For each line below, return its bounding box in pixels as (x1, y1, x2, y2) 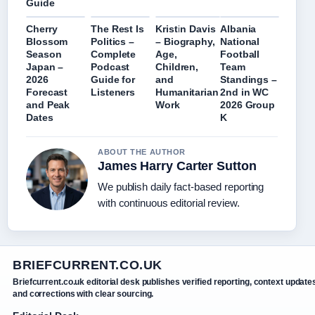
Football (220, 49, 260, 60)
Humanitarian (155, 86, 219, 98)
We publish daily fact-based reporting (98, 181, 264, 193)
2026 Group (220, 99, 276, 111)
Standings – (220, 74, 277, 86)
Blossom (26, 36, 68, 48)
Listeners (91, 86, 136, 98)
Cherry (26, 23, 58, 35)
